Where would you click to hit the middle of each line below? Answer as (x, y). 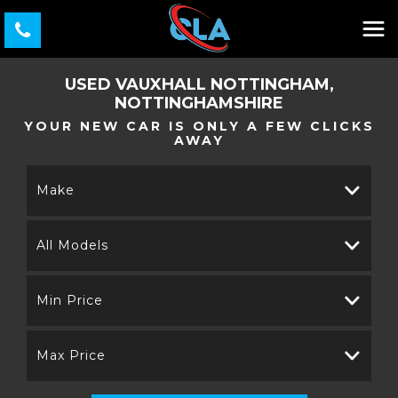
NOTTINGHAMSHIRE (199, 103)
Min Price (70, 300)
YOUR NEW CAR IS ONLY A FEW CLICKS (199, 126)
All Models (72, 245)
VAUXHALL (160, 84)
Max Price (71, 355)
